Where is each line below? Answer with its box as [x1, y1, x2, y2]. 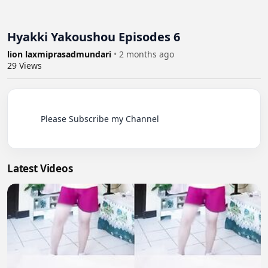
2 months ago [119, 48, 174, 60]
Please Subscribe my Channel [17, 113, 41, 124]
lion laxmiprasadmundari [7, 48, 114, 60]
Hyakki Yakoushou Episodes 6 [7, 29, 180, 45]
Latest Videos [7, 162, 73, 175]
